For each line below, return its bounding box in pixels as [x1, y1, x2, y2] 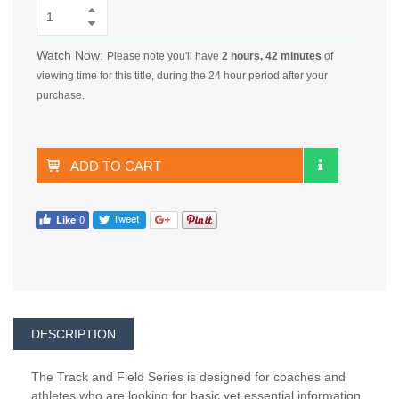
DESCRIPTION [31, 327, 116, 342]
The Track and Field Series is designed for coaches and [31, 370, 346, 385]
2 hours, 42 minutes [222, 49, 322, 62]
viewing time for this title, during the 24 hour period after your [37, 69, 328, 82]
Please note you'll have [107, 49, 222, 62]
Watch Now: [37, 47, 107, 62]
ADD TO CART [70, 158, 161, 174]
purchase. [37, 88, 85, 102]
